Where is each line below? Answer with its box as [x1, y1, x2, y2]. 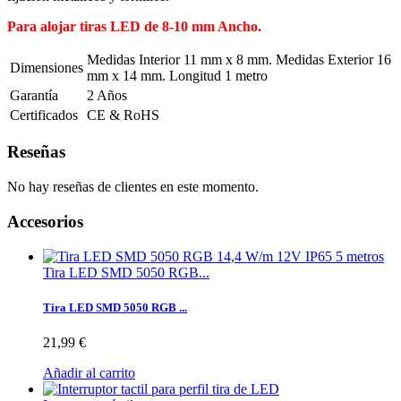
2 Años [87, 87, 127, 103]
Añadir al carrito [43, 364, 135, 380]
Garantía [10, 87, 58, 103]
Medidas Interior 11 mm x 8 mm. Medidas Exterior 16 [87, 51, 391, 67]
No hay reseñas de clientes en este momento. [7, 179, 259, 195]
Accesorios [7, 211, 83, 231]
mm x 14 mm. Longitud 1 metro [87, 67, 268, 83]
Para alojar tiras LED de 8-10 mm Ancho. [7, 18, 261, 34]
